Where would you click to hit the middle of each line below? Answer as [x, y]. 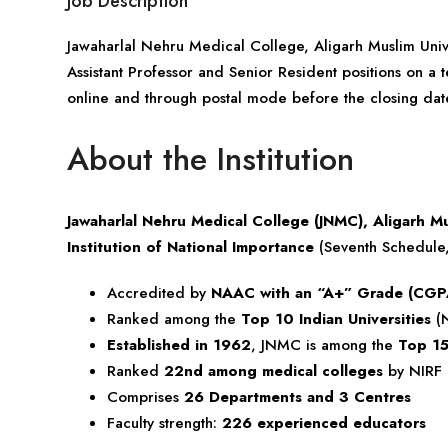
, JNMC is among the [324, 344]
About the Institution [210, 158]
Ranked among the [174, 318]
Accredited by [159, 292]
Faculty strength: [164, 422]
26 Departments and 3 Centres [297, 396]
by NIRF [412, 370]
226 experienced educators [324, 422]
